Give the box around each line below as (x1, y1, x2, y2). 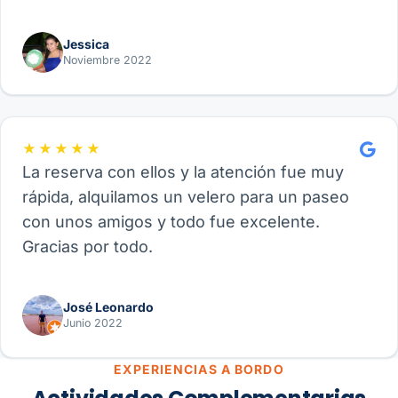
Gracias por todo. (22, 237, 153, 257)
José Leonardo (63, 298, 154, 314)
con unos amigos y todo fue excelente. (22, 212, 320, 232)
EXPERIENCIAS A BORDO (114, 362, 284, 378)
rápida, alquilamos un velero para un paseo (22, 187, 349, 207)
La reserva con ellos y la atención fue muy (22, 163, 344, 182)
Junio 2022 (63, 315, 123, 330)
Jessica (63, 36, 109, 52)
